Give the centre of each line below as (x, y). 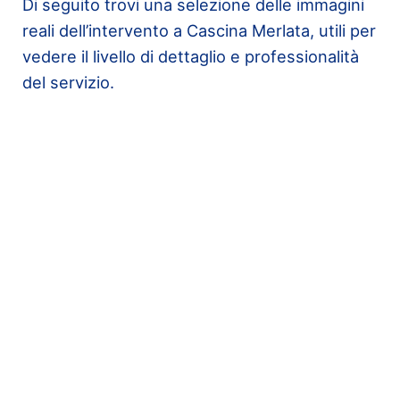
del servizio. (68, 82)
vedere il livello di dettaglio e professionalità (190, 56)
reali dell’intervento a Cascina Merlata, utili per (199, 30)
